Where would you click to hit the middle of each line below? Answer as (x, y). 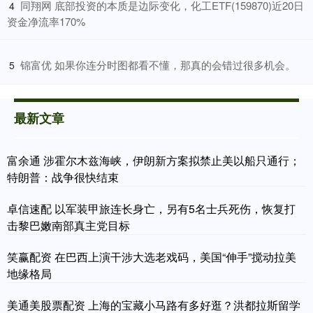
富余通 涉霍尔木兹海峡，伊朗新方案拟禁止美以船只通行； (154, 161)
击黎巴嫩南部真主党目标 (68, 226)
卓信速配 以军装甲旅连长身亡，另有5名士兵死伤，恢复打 (151, 209)
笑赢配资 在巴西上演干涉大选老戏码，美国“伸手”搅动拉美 (152, 257)
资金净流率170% (46, 22)
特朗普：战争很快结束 (63, 177)
